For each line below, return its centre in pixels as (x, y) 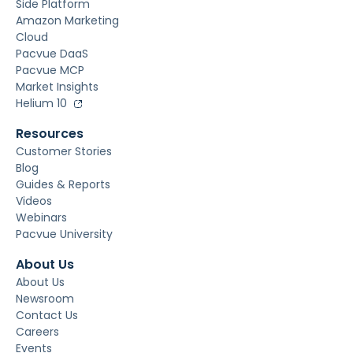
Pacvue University (64, 234)
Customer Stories (64, 152)
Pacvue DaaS (52, 54)
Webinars (41, 218)
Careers (37, 332)
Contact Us (47, 316)
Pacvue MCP (50, 71)
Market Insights (57, 87)
